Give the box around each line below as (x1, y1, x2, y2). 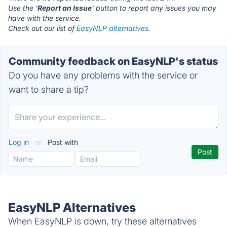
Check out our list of (8, 24, 77, 32)
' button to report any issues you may (92, 4, 216, 12)
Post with (46, 138, 78, 146)
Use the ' (8, 4, 37, 12)
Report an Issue (37, 4, 92, 12)
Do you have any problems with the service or (9, 70, 198, 81)
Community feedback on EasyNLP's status (9, 55, 218, 67)
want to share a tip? (9, 84, 89, 95)
